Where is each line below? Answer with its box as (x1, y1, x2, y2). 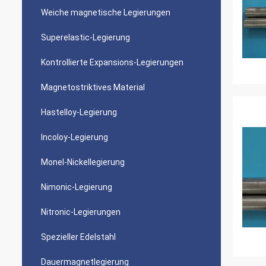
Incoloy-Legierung (41, 132, 108, 142)
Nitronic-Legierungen (41, 207, 121, 217)
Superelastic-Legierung (41, 33, 130, 42)
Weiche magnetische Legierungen (41, 8, 170, 17)
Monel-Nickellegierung (41, 157, 125, 167)
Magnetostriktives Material (41, 83, 145, 92)
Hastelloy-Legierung (41, 107, 117, 117)
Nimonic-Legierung (41, 182, 112, 192)
